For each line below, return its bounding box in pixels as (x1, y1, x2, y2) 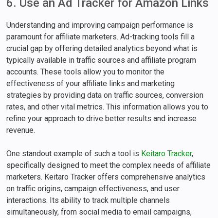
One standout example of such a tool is (6, 149, 142, 159)
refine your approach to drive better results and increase (6, 114, 197, 124)
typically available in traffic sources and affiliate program (6, 55, 197, 65)
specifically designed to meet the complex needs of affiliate (6, 161, 211, 170)
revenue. (6, 126, 36, 135)
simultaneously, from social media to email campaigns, (6, 207, 192, 217)
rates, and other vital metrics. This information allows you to (6, 102, 209, 112)
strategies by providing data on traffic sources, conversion (6, 91, 204, 100)
